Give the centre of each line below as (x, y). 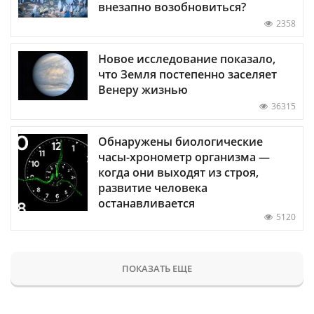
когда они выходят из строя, (178, 173)
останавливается (146, 204)
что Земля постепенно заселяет (187, 75)
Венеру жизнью (143, 90)
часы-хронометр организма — (184, 157)
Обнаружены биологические (180, 142)
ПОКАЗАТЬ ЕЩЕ (157, 269)
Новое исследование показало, (187, 59)
